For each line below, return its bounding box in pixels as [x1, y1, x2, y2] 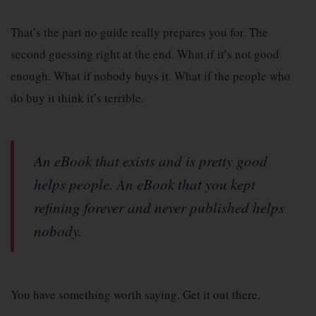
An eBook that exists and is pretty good [34, 151, 267, 171]
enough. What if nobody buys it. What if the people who [11, 68, 291, 84]
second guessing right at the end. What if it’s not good [11, 46, 279, 62]
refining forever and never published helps [34, 197, 284, 217]
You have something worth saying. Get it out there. [11, 286, 260, 303]
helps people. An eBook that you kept [34, 174, 255, 194]
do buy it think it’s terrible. [11, 90, 144, 106]
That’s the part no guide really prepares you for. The [11, 24, 268, 40]
